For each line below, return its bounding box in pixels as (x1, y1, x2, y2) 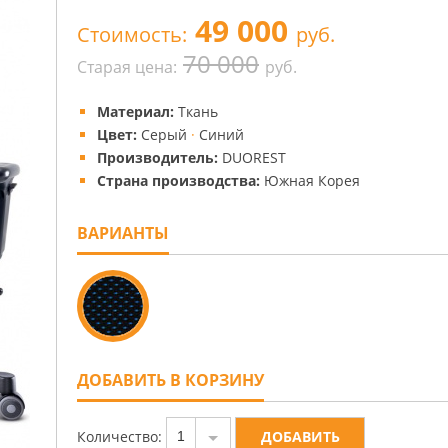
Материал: (97, 102, 174, 121)
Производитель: (97, 148, 218, 167)
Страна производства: (97, 171, 260, 190)
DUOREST (222, 148, 286, 167)
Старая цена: (77, 56, 177, 78)
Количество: (77, 426, 166, 446)
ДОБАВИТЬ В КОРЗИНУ (77, 369, 264, 391)
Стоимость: (77, 21, 187, 48)
